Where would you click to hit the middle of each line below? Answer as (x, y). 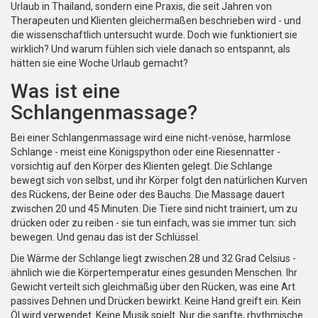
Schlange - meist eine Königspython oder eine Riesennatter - (146, 152)
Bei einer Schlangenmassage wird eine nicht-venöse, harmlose (151, 138)
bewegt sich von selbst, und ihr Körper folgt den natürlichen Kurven (159, 181)
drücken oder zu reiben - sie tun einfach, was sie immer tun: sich (153, 223)
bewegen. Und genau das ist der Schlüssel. (105, 237)
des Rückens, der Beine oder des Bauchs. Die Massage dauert (148, 195)
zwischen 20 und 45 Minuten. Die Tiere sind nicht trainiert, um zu (154, 209)
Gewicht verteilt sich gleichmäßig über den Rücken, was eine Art (153, 287)
